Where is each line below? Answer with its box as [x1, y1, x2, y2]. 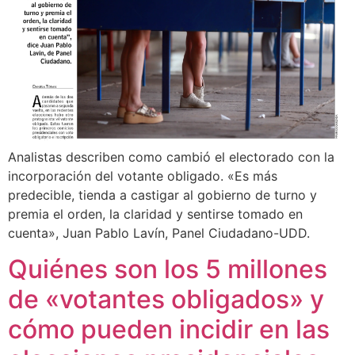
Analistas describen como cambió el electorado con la [8, 149, 334, 166]
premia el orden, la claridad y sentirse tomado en [8, 206, 303, 223]
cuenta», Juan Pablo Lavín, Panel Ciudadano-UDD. [8, 225, 310, 242]
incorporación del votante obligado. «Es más [8, 168, 277, 185]
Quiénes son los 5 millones [8, 253, 327, 284]
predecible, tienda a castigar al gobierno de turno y [8, 187, 317, 204]
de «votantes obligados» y [8, 283, 324, 315]
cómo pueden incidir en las [8, 313, 330, 345]
